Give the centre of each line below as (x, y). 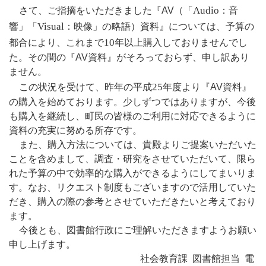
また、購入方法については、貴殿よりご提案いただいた (138, 145)
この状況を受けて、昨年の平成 (86, 87)
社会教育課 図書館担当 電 (137, 259)
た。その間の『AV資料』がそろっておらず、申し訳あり (129, 58)
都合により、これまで (56, 43)
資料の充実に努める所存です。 (75, 131)
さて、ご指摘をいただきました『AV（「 (106, 11)
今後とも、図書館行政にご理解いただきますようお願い (138, 230)
